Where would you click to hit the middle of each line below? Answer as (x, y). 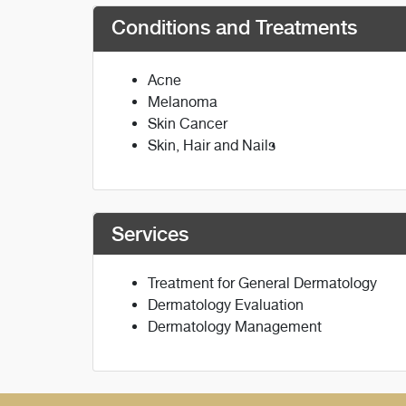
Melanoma (183, 102)
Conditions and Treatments (234, 27)
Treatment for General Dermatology (262, 283)
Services (150, 234)
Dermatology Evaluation (226, 305)
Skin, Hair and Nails (212, 145)
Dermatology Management (235, 327)
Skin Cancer (188, 124)
